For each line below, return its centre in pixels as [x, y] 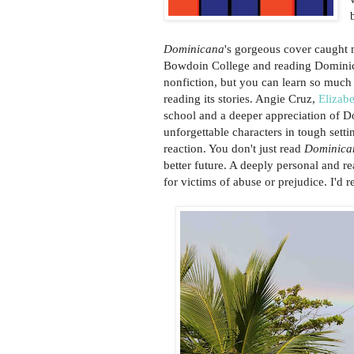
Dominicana [194, 49]
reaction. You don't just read [234, 149]
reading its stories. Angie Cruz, [241, 99]
